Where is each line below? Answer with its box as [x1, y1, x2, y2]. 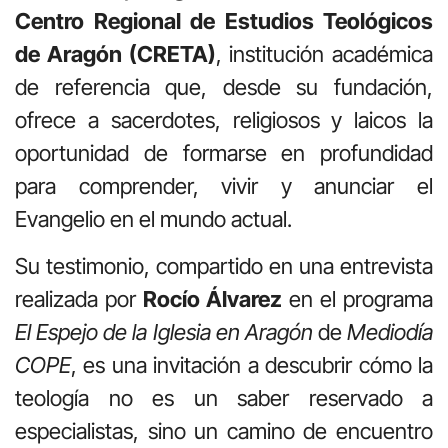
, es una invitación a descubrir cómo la [71, 352, 433, 379]
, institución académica [215, 40, 433, 67]
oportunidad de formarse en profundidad [15, 139, 433, 166]
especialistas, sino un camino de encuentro [15, 418, 433, 445]
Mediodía [347, 319, 433, 346]
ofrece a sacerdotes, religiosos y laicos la [15, 106, 433, 133]
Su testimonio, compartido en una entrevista [15, 253, 433, 280]
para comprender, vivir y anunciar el [15, 172, 433, 199]
